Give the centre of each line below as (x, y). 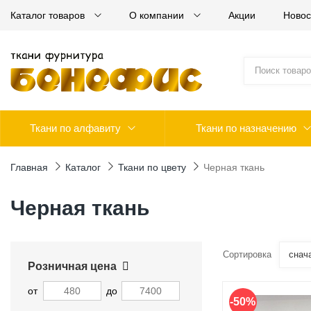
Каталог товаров (49, 15)
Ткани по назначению (246, 128)
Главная (29, 167)
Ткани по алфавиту (75, 128)
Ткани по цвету (152, 167)
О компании (158, 15)
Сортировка (247, 254)
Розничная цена (72, 266)
